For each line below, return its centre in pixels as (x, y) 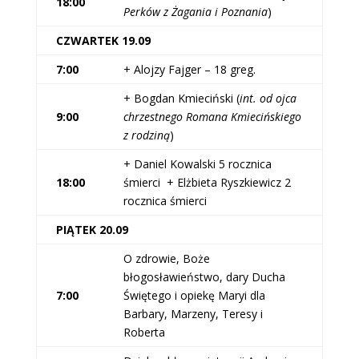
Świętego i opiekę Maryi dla (194, 295)
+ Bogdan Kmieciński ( (181, 98)
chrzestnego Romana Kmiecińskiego (212, 117)
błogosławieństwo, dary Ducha (204, 277)
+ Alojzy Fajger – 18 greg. (189, 69)
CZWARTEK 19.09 (103, 40)
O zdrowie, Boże (166, 258)
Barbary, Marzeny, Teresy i (193, 314)
